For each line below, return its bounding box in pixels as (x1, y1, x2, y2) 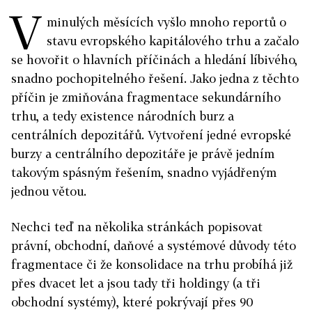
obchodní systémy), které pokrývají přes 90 (11, 295, 253, 309)
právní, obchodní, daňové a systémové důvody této (11, 238, 296, 253)
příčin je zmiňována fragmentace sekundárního (11, 90, 281, 104)
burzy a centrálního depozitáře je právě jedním (11, 146, 274, 161)
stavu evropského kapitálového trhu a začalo (47, 33, 299, 48)
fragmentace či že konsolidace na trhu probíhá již (11, 257, 292, 272)
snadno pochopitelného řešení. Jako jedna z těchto (11, 71, 299, 86)
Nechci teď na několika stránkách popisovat (11, 219, 263, 234)
